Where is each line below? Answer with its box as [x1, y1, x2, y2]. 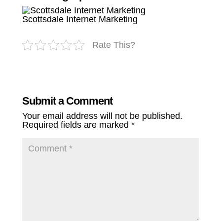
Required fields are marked [22, 120, 131, 130]
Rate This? [92, 40, 135, 50]
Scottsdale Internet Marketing [22, 14, 138, 25]
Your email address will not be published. [22, 111, 183, 121]
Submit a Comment [22, 95, 112, 108]
